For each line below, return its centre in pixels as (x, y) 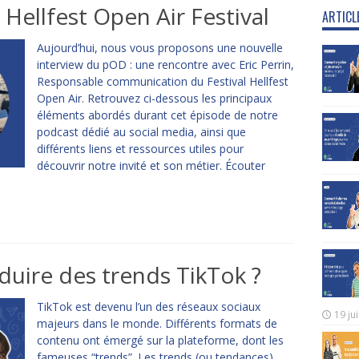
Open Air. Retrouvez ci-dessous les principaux (154, 98)
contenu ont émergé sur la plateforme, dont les (160, 340)
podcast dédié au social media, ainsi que (141, 132)
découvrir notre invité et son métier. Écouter (151, 165)
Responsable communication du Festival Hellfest (162, 81)
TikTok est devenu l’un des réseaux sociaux (148, 307)
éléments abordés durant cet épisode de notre (157, 115)
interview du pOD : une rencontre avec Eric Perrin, (165, 65)
